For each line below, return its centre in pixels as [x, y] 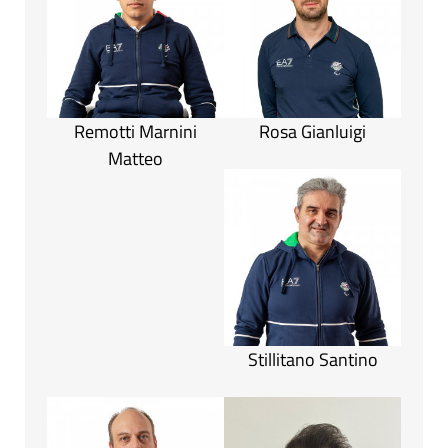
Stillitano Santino [312, 360]
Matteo [135, 159]
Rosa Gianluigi [312, 132]
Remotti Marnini [135, 132]
